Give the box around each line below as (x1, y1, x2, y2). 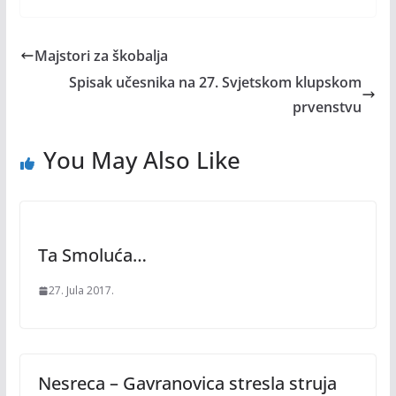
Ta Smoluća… (37, 243, 147, 267)
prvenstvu (293, 97, 362, 117)
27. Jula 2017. (48, 283, 114, 298)
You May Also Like (42, 144, 240, 176)
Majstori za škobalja (34, 46, 168, 65)
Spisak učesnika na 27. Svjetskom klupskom (69, 72, 362, 92)
